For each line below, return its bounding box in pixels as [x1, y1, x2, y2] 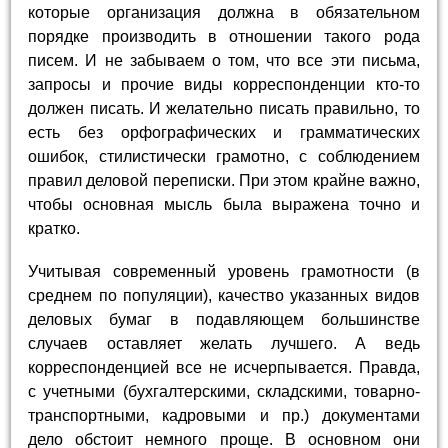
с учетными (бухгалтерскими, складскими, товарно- [28, 383, 420, 401]
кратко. [28, 220, 81, 238]
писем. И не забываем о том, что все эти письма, [28, 52, 420, 70]
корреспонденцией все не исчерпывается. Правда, [28, 359, 420, 377]
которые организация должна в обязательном [28, 4, 420, 22]
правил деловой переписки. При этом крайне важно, [28, 172, 420, 190]
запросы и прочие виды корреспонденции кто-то [28, 76, 420, 94]
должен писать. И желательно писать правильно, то [28, 100, 420, 118]
